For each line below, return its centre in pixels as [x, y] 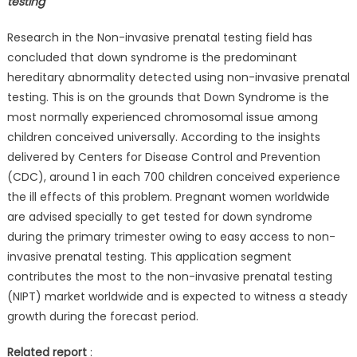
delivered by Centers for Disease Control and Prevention [163, 157]
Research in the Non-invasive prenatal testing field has [159, 37]
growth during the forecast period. [102, 316]
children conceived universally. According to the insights [163, 137]
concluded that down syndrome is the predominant [152, 57]
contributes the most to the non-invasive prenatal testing [169, 276]
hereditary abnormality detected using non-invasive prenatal [178, 77]
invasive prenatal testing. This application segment [149, 256]
